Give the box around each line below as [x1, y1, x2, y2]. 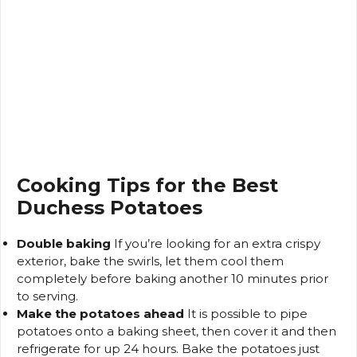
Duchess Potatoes [17, 196, 202, 220]
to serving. [17, 288, 78, 304]
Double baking [17, 236, 111, 252]
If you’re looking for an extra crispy [111, 236, 320, 252]
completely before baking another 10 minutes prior [17, 271, 328, 287]
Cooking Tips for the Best [17, 174, 278, 198]
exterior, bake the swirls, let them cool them [17, 253, 284, 269]
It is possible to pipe [184, 306, 308, 322]
